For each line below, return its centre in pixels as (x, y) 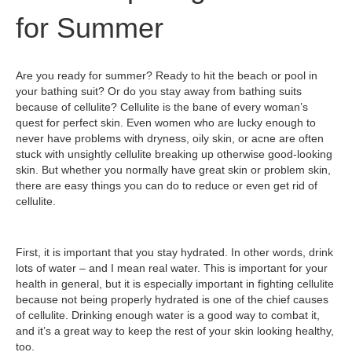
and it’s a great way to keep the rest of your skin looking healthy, (175, 331)
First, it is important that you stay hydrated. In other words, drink (174, 252)
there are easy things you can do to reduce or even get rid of (167, 185)
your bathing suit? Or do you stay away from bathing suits (159, 91)
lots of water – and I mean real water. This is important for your (172, 268)
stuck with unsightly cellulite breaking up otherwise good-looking (174, 154)
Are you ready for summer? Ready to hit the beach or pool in (167, 75)
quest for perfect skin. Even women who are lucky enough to (166, 123)
